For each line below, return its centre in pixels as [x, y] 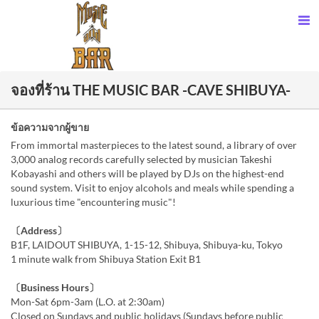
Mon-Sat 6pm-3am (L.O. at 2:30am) [88, 302]
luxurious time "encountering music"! [93, 202]
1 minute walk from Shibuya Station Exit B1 [106, 259]
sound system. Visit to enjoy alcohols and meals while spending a [152, 188]
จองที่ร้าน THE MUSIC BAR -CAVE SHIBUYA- [151, 90]
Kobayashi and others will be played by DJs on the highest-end [147, 173]
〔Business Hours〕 [55, 287]
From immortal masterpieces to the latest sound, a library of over [154, 145]
